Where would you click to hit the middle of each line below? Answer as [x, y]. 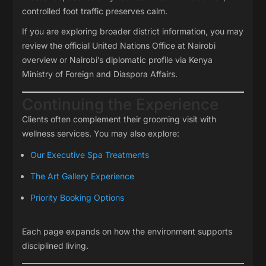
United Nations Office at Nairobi [154, 45]
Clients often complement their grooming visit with [119, 119]
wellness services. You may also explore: [101, 133]
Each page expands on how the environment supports [127, 231]
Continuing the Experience [121, 104]
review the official [57, 45]
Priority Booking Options [77, 197]
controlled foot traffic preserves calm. [95, 11]
